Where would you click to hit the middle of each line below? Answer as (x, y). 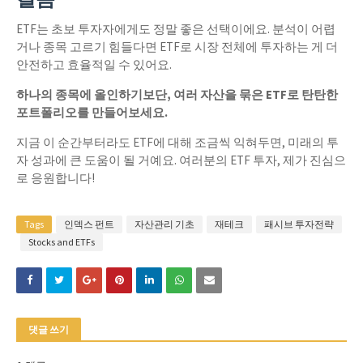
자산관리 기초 (164, 224)
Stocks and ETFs (62, 242)
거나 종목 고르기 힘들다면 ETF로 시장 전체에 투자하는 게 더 (177, 47)
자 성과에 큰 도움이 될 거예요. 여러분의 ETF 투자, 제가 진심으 (181, 160)
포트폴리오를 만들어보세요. (92, 112)
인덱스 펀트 (89, 224)
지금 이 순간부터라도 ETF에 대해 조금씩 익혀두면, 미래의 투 (177, 142)
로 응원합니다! (57, 178)
